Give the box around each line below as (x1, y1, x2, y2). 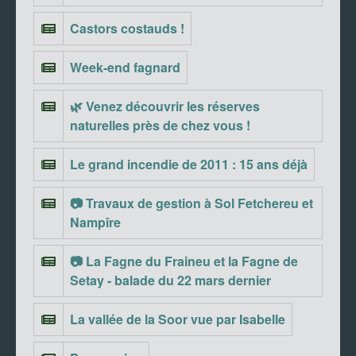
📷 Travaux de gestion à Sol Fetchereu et (70, 194, 313, 213)
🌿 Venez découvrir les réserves (70, 97, 260, 116)
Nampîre (70, 213, 121, 232)
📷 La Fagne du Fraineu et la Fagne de (70, 252, 298, 271)
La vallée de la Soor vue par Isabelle (70, 310, 285, 329)
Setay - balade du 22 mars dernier (70, 271, 271, 290)
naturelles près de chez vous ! (70, 116, 250, 135)
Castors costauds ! (70, 19, 184, 38)
